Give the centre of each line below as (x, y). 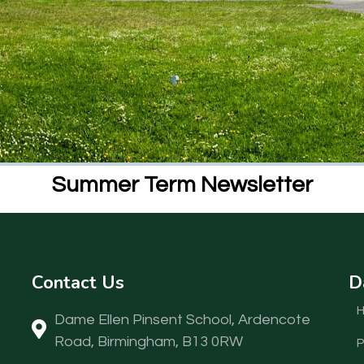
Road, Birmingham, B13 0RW (149, 342)
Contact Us (78, 283)
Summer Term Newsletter (182, 185)
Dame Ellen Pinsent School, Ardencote (182, 320)
